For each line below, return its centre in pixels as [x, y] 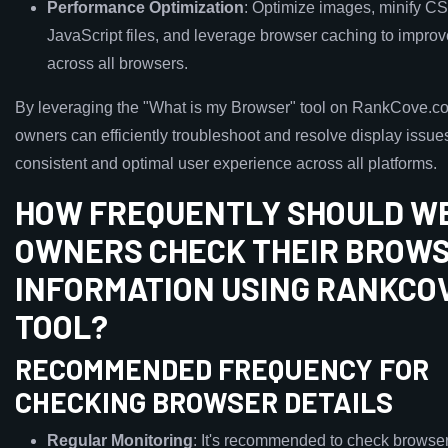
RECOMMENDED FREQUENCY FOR [222, 369]
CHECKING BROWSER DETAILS [204, 402]
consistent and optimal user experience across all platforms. [226, 163]
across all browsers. [117, 63]
